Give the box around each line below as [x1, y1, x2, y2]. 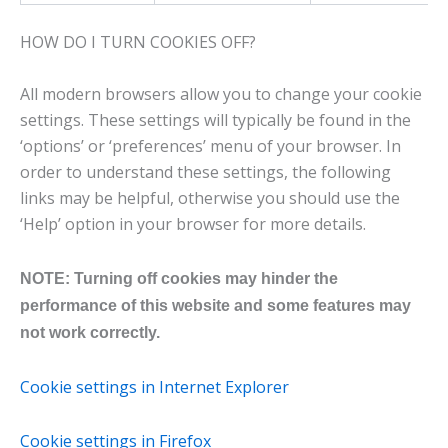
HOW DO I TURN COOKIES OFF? [20, 30, 256, 53]
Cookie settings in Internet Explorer [20, 375, 289, 398]
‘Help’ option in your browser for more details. [20, 212, 366, 235]
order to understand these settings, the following [20, 160, 391, 183]
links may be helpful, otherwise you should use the [20, 186, 400, 209]
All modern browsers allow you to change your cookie [20, 82, 422, 105]
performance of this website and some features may [20, 296, 411, 314]
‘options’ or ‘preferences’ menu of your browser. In [20, 134, 401, 157]
